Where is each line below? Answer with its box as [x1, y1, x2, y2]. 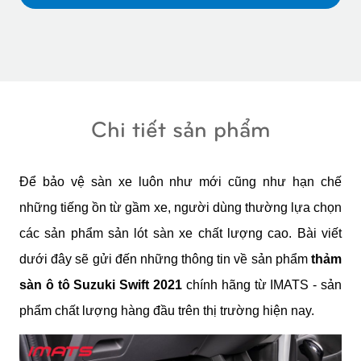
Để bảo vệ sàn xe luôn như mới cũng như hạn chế [19, 174, 342, 189]
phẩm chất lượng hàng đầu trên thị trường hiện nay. [19, 303, 314, 317]
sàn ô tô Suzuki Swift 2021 [19, 277, 186, 292]
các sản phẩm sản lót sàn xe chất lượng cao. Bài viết [19, 226, 342, 240]
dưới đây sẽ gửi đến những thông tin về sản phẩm [19, 251, 308, 266]
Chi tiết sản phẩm [90, 114, 271, 143]
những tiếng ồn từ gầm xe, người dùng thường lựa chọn [19, 200, 342, 214]
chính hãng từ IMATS [185, 277, 309, 292]
